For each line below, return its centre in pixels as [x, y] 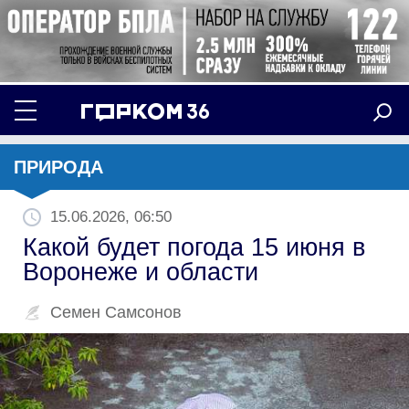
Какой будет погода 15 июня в [194, 247]
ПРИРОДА [58, 167]
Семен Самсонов [116, 312]
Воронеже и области [141, 272]
